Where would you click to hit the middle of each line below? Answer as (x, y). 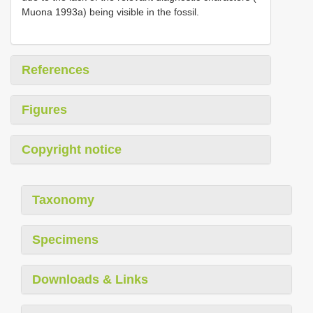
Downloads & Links (90, 279)
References (56, 70)
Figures (44, 109)
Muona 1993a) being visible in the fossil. (110, 12)
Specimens (65, 239)
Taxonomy (63, 199)
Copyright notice (72, 149)
